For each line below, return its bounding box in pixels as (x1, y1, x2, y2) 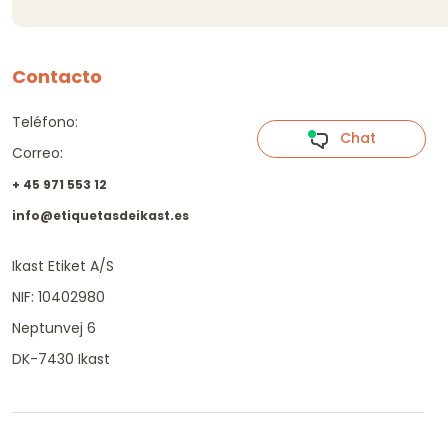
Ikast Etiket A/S (12, 255, 114, 276)
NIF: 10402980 (12, 286, 105, 307)
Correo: (12, 142, 63, 163)
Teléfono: (12, 111, 78, 132)
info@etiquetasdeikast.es (12, 206, 189, 224)
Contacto (12, 63, 102, 89)
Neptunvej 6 (12, 317, 96, 338)
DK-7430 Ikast (12, 348, 110, 369)
